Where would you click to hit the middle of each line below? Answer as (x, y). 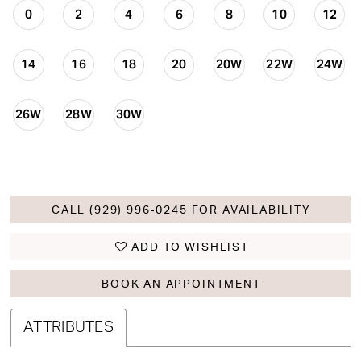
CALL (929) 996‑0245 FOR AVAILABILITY (181, 210)
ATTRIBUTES (68, 328)
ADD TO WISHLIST (190, 247)
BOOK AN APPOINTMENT (181, 284)
